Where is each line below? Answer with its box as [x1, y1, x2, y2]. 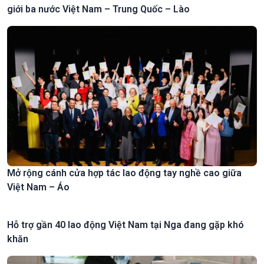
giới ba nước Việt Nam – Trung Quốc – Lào [7, 3, 190, 15]
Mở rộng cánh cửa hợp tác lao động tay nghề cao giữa [7, 167, 242, 179]
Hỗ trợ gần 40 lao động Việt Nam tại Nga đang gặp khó [7, 219, 244, 230]
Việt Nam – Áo [7, 181, 70, 193]
